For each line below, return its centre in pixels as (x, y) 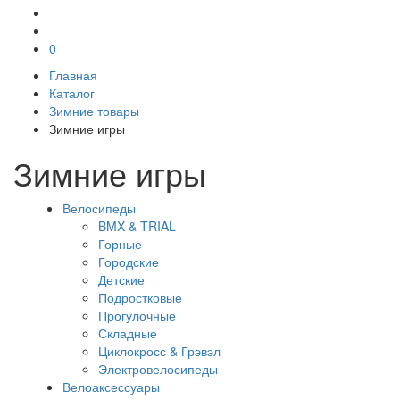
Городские (129, 262)
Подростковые (140, 298)
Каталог (72, 93)
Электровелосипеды (158, 369)
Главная (73, 75)
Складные (128, 333)
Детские (121, 280)
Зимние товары (94, 111)
